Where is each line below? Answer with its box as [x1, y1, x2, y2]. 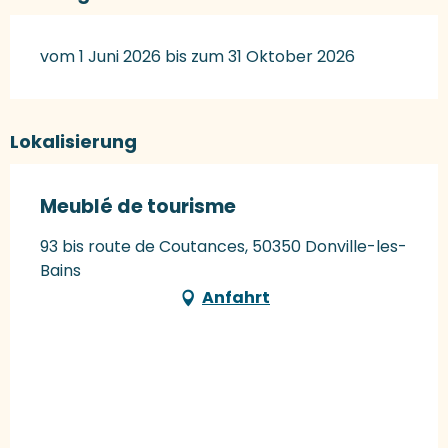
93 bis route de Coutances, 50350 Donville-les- [40, 234, 407, 258]
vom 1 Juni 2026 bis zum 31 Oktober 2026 [40, 44, 355, 68]
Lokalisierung [10, 128, 137, 154]
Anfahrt [202, 285, 270, 309]
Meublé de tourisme [40, 192, 236, 220]
